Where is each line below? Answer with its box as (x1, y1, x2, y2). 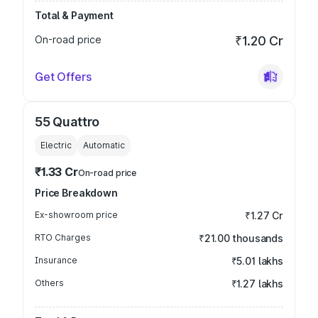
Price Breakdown (35, 187, 118, 199)
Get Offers (35, 70, 92, 84)
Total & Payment (35, 9, 114, 21)
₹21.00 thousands (199, 232, 283, 244)
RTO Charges (35, 232, 91, 243)
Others (35, 278, 64, 288)
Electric (40, 140, 72, 150)
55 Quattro (35, 114, 100, 129)
